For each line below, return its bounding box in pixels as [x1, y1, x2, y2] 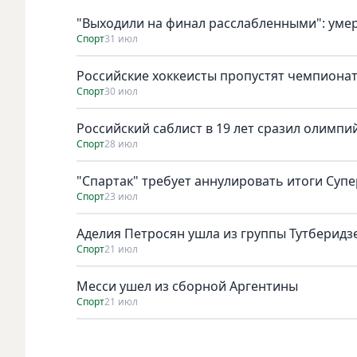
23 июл [104, 189, 138, 203]
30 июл [104, 84, 138, 98]
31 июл [104, 31, 138, 45]
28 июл [104, 136, 138, 151]
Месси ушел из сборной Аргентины [76, 277, 298, 295]
